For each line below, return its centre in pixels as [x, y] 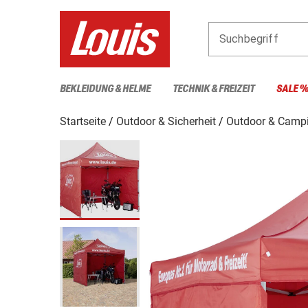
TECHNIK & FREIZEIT [213, 89]
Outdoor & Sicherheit [166, 121]
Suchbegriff [249, 38]
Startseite [83, 121]
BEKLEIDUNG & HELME [105, 89]
